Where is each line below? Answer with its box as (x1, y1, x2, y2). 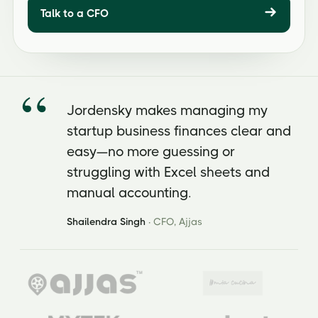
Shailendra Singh (67, 216, 146, 227)
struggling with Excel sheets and (67, 165, 270, 180)
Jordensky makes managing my (67, 103, 268, 119)
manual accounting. (67, 185, 192, 201)
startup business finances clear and (67, 124, 291, 139)
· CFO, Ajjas (146, 216, 202, 227)
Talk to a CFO (40, 7, 109, 20)
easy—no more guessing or (67, 144, 235, 160)
